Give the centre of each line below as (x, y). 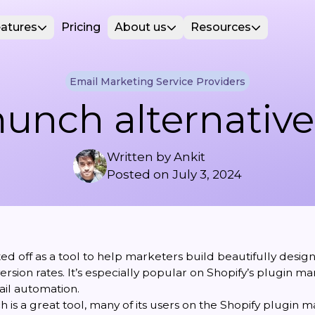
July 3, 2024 (207, 174)
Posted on (140, 174)
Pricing (81, 27)
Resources (221, 27)
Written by (140, 157)
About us (141, 27)
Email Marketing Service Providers (157, 81)
